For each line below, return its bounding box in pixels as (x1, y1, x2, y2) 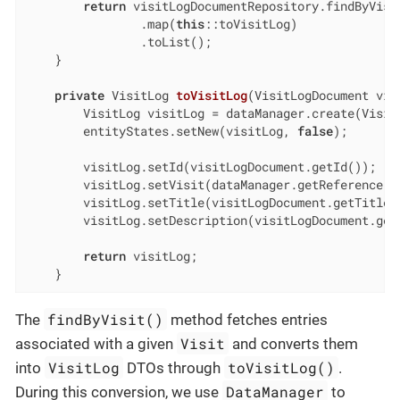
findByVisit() (47, 310, 164, 329)
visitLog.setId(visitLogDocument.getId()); (25, 158, 376, 175)
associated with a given (15, 335, 177, 354)
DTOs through (123, 359, 225, 378)
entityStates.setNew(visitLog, (25, 122, 297, 139)
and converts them (229, 335, 359, 354)
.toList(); (25, 33, 212, 50)
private (54, 87, 104, 104)
